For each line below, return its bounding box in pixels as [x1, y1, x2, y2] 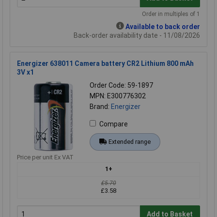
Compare [99, 120, 128, 128]
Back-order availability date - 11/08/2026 [74, 31, 200, 39]
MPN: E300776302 [90, 92, 146, 100]
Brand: [90, 102, 111, 110]
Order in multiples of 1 [142, 10, 200, 17]
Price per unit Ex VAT [17, 153, 74, 161]
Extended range [108, 138, 151, 145]
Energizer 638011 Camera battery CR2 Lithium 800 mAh [17, 59, 194, 67]
